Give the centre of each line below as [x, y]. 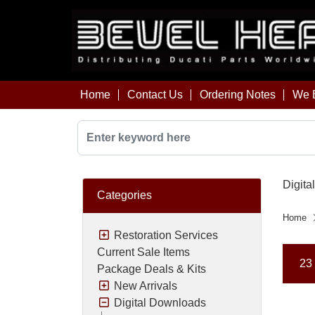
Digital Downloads [160, 302]
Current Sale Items [143, 252]
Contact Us [155, 94]
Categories [124, 195]
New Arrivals [146, 285]
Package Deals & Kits [152, 269]
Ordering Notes [238, 94]
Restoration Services [166, 235]
